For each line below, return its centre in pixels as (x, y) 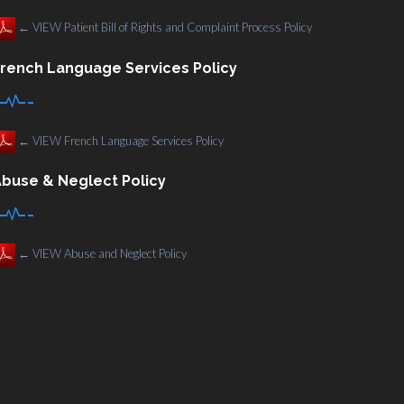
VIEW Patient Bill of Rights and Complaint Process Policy (171, 27)
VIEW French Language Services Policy (127, 140)
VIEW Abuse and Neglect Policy (108, 253)
